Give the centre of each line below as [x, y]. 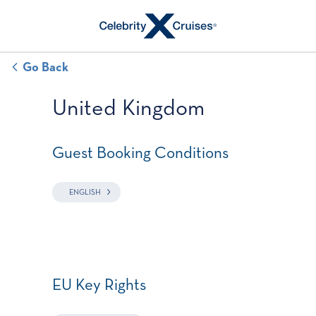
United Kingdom [128, 109]
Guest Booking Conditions [140, 153]
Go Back [45, 68]
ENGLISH [85, 192]
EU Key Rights [99, 285]
